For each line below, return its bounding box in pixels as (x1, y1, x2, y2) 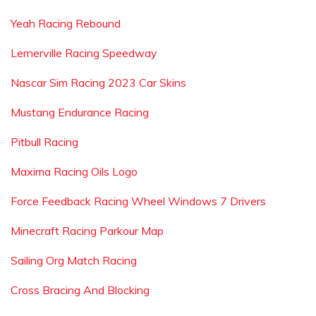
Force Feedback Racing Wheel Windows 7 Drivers (11, 194, 266, 208)
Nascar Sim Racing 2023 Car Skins (11, 75, 186, 90)
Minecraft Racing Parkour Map (11, 224, 164, 238)
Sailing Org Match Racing (11, 253, 137, 267)
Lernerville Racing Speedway (11, 46, 157, 60)
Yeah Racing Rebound (11, 16, 121, 30)
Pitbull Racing (11, 135, 78, 149)
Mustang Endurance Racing (11, 105, 149, 119)
